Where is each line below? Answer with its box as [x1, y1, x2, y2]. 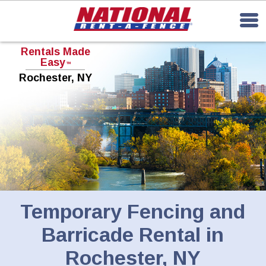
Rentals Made [20, 45, 90, 58]
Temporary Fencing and [20, 200, 246, 223]
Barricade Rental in [42, 223, 224, 246]
